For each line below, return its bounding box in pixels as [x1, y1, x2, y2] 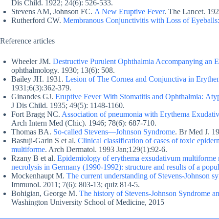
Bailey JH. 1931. [11, 74, 66, 83]
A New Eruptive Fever [94, 7, 164, 16]
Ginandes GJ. [11, 92, 55, 101]
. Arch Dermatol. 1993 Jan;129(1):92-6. [45, 145, 167, 153]
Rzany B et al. [11, 153, 57, 162]
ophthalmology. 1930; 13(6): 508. [11, 66, 115, 74]
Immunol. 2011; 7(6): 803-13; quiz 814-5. [11, 180, 140, 189]
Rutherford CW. [11, 16, 63, 24]
